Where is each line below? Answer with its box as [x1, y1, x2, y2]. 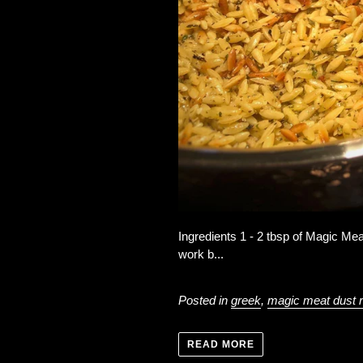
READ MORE [187, 338, 254, 350]
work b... [178, 247, 224, 261]
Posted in [178, 293, 232, 307]
